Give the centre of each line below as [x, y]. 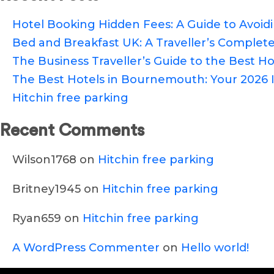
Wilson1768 [44, 159]
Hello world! [215, 247]
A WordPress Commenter [86, 247]
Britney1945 [46, 189]
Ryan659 [37, 218]
